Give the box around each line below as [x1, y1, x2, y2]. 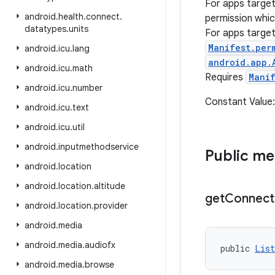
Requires [205, 71, 246, 83]
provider [94, 200, 128, 211]
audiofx [85, 239, 115, 250]
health [58, 11, 83, 22]
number [72, 82, 103, 93]
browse [85, 259, 114, 270]
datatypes [25, 23, 66, 34]
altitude [94, 180, 125, 192]
